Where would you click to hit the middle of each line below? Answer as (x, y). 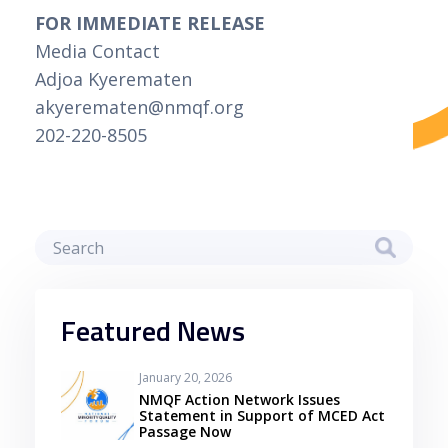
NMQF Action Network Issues (240, 399)
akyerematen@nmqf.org (139, 106)
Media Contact (97, 50)
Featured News (152, 331)
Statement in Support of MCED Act (262, 415)
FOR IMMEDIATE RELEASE (150, 22)
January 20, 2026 (186, 377)
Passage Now (185, 431)
